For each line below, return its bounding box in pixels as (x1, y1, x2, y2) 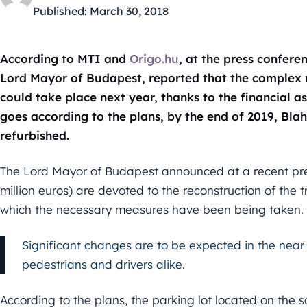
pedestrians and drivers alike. (22, 257, 185, 271)
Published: (33, 4, 87, 18)
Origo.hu (130, 51, 179, 66)
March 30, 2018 (90, 4, 169, 18)
